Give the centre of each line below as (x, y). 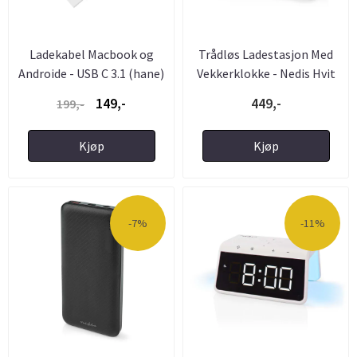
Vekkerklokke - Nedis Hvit (266, 73)
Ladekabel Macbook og (91, 54)
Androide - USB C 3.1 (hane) (91, 73)
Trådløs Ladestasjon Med (266, 54)
